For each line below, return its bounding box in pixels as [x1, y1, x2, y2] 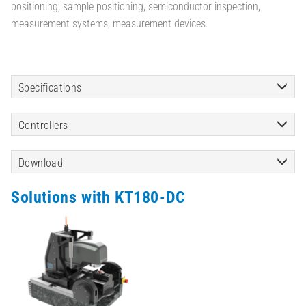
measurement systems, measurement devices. [11, 16, 208, 30]
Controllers [18, 119, 68, 133]
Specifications [18, 81, 82, 95]
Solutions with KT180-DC [11, 188, 186, 208]
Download [18, 156, 64, 170]
